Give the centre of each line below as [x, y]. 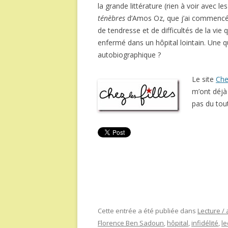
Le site [204, 79]
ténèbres [111, 18]
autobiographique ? [129, 55]
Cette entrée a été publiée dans [148, 211]
